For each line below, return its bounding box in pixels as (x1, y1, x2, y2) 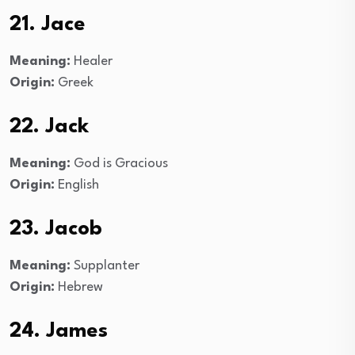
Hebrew (55, 280, 103, 294)
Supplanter (71, 258, 139, 273)
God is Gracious (71, 156, 168, 170)
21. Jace (10, 13, 86, 35)
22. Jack (10, 116, 89, 137)
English (55, 177, 99, 192)
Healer (71, 54, 113, 68)
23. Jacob (10, 218, 102, 239)
